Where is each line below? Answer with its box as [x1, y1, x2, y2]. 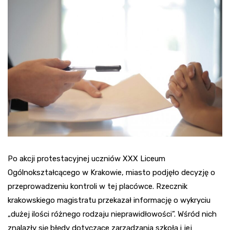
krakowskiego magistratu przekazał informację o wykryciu [8, 195, 210, 205]
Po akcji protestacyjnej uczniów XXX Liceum [8, 154, 165, 163]
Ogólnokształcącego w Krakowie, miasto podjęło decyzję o [8, 167, 215, 177]
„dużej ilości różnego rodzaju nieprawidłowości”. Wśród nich [8, 209, 217, 219]
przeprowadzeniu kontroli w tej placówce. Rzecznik [8, 181, 187, 191]
